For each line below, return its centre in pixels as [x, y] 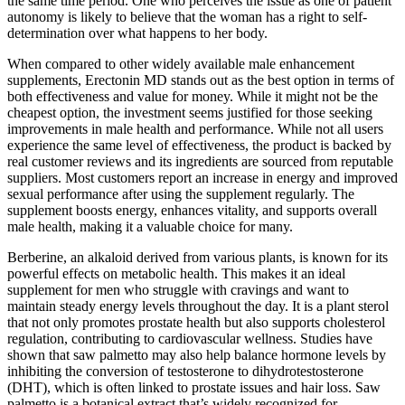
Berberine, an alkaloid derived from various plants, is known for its [198, 257]
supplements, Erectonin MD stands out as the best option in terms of [201, 80]
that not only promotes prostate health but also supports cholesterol [196, 322]
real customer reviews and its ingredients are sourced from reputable [200, 161]
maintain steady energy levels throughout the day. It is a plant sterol [198, 306]
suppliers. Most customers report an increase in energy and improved [202, 177]
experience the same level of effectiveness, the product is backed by [199, 145]
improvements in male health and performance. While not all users [195, 128]
